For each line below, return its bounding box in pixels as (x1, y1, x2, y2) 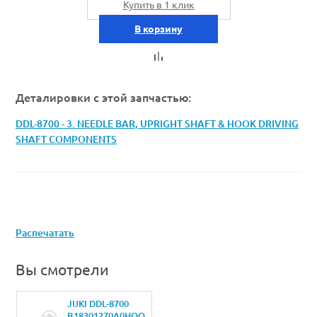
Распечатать (16, 227, 74, 239)
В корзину (134, 23, 183, 35)
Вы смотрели (16, 261, 109, 279)
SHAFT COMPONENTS (16, 134, 117, 146)
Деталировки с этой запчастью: (16, 91, 191, 104)
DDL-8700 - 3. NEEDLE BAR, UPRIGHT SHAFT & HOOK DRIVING (16, 118, 299, 130)
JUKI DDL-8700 (67, 299, 129, 309)
